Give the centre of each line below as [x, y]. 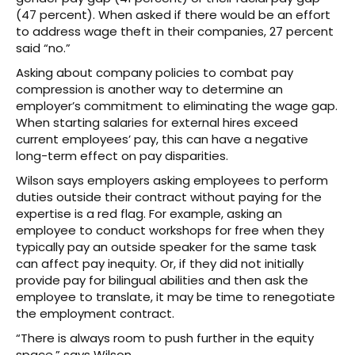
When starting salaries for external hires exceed [157, 122]
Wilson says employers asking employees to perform [172, 180]
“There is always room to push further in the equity [165, 338]
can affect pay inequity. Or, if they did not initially [160, 263]
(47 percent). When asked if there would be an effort [173, 14]
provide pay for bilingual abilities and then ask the [162, 280]
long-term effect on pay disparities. [124, 155]
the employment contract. [95, 313]
